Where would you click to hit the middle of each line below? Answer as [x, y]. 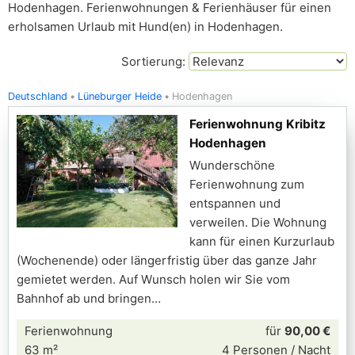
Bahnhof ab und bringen [84, 298]
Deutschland [38, 96]
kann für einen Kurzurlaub [262, 241]
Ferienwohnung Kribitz [258, 124]
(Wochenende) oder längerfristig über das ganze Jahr [167, 260]
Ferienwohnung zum [247, 184]
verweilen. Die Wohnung [258, 222]
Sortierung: [155, 61]
